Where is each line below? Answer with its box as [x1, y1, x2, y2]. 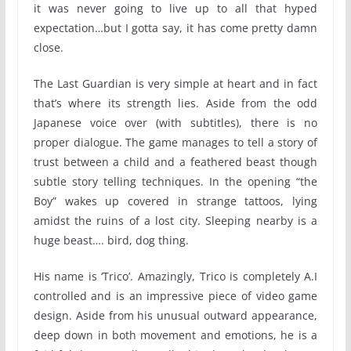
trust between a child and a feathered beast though [33, 154, 318, 169]
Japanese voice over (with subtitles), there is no [33, 114, 318, 130]
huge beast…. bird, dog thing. [33, 232, 189, 248]
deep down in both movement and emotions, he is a [33, 327, 318, 342]
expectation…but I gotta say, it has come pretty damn [33, 20, 318, 35]
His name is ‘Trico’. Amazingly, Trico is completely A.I [33, 268, 318, 284]
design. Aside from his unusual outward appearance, [33, 307, 318, 323]
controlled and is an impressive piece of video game [33, 288, 318, 303]
